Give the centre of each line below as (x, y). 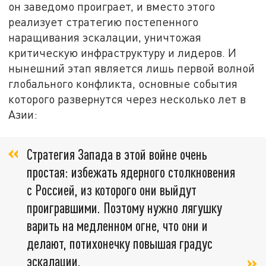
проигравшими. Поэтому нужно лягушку (124, 208)
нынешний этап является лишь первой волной (132, 68)
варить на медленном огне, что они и (117, 226)
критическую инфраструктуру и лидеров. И (123, 52)
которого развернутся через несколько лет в (127, 99)
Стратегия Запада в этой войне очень (117, 154)
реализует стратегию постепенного (104, 21)
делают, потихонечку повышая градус (120, 243)
